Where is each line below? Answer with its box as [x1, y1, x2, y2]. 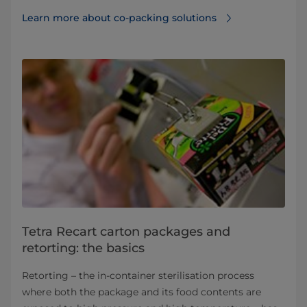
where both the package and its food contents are [22, 285, 261, 298]
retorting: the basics [22, 240, 145, 256]
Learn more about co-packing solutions [22, 12, 217, 25]
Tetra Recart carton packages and [22, 223, 230, 239]
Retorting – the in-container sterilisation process [22, 269, 254, 282]
